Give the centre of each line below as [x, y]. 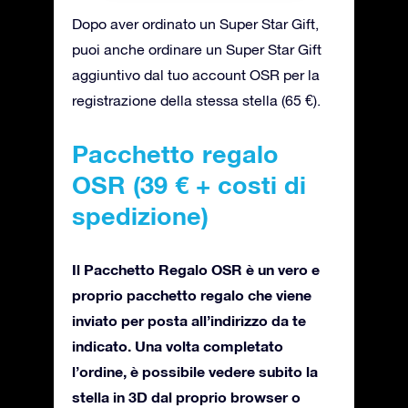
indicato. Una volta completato [178, 345]
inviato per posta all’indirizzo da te [189, 320]
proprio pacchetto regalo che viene [192, 294]
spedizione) [140, 215]
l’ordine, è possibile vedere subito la [195, 371]
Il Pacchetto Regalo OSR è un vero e [196, 269]
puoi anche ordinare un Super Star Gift [197, 49]
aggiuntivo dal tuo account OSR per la [196, 74]
